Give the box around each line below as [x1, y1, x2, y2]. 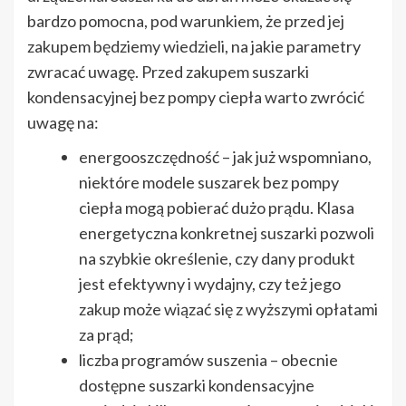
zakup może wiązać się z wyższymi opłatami [79, 298, 378, 319]
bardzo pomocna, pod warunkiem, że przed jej [27, 10, 344, 31]
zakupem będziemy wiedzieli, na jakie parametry [27, 35, 361, 56]
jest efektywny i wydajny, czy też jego [79, 273, 341, 294]
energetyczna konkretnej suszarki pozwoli [79, 222, 374, 243]
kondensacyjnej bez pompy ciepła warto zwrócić [27, 86, 364, 107]
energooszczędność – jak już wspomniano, [79, 146, 372, 167]
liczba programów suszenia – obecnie [79, 349, 338, 370]
